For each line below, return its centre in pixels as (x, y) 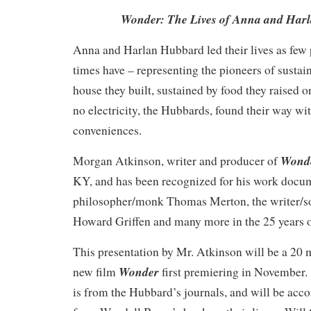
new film (96, 271)
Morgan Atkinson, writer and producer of (177, 160)
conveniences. (107, 130)
